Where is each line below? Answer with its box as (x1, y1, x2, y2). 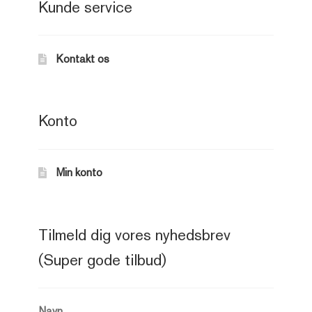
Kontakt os (56, 52, 110, 65)
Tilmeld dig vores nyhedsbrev (38, 225, 231, 244)
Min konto (56, 166, 103, 180)
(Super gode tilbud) (38, 250, 167, 269)
